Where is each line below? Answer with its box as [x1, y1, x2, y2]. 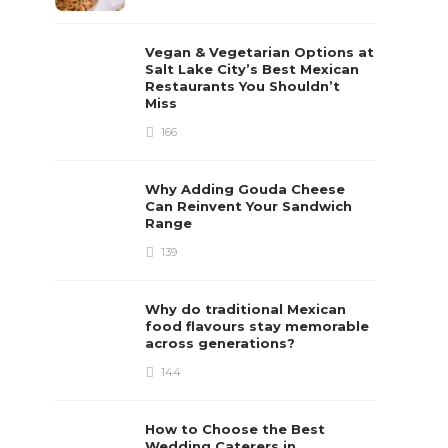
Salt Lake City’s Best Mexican [145, 61, 360, 77]
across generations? [145, 335, 300, 351]
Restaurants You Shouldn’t [145, 78, 341, 94]
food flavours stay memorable [145, 318, 370, 334]
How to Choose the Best [145, 421, 326, 437]
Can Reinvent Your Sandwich [145, 198, 353, 214]
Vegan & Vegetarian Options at [145, 44, 375, 60]
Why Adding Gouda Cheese [145, 181, 346, 197]
